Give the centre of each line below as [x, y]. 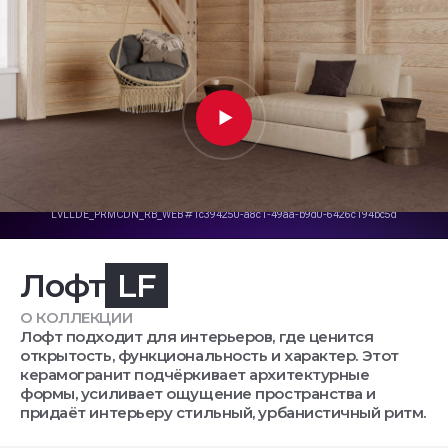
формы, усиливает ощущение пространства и [198, 393]
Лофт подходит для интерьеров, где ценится [197, 336]
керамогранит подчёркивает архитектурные [195, 374]
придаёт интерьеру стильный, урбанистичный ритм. [223, 412]
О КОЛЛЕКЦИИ [76, 317]
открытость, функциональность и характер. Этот [209, 355]
